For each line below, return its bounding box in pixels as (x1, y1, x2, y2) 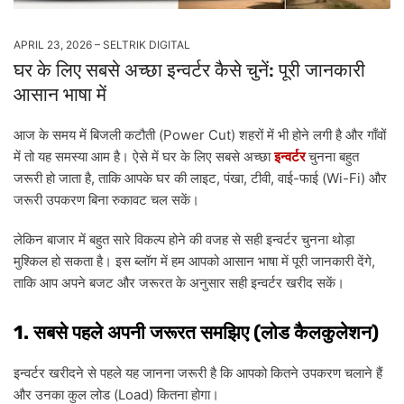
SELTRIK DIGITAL (103, 38, 190, 52)
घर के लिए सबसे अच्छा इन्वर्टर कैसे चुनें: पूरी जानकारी (14, 59, 365, 82)
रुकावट (112, 192, 147, 208)
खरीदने (49, 365, 84, 381)
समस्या (55, 149, 87, 165)
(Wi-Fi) (318, 170, 369, 188)
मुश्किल (14, 253, 48, 270)
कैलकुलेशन (294, 322, 372, 344)
